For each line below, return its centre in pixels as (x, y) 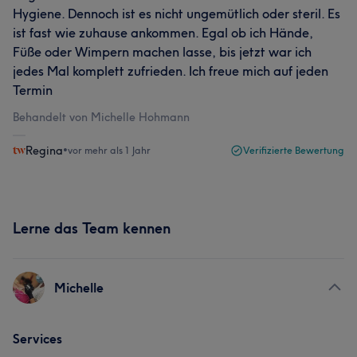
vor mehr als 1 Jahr (109, 150)
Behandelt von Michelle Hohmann (101, 117)
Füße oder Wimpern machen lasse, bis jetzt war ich (162, 52)
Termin (33, 90)
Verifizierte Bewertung (294, 150)
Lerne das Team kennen (92, 228)
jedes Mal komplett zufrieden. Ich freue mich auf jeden (171, 71)
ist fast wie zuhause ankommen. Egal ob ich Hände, (163, 33)
